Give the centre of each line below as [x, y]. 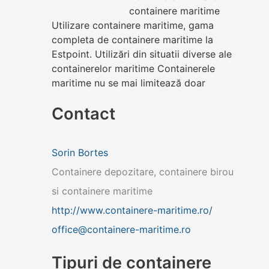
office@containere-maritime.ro [121, 229]
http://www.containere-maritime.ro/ [132, 210]
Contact [83, 114]
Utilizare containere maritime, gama [133, 26]
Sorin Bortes [80, 152]
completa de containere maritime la [132, 40]
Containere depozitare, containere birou [143, 171]
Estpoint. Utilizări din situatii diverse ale [142, 54]
